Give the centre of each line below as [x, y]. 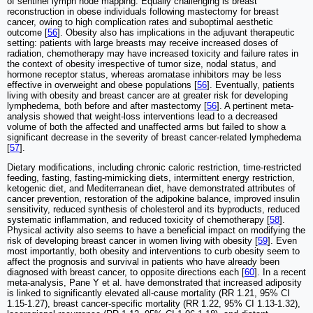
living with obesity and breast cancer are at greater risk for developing [147, 95]
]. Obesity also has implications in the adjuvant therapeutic [176, 32]
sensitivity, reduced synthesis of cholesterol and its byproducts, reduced [153, 209]
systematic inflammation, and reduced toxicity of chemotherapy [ [138, 219]
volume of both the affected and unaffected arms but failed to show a [146, 126]
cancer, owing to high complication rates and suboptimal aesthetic [140, 22]
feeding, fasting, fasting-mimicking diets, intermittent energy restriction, [151, 177]
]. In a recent [280, 272]
